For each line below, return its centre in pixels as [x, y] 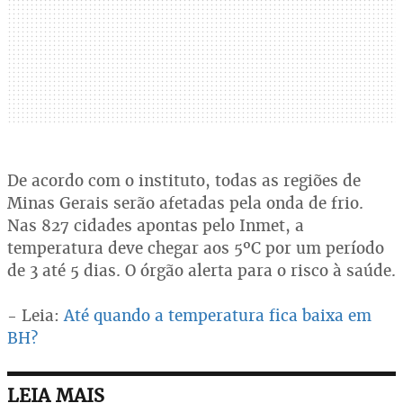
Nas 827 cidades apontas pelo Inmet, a [156, 225]
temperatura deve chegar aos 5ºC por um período [196, 247]
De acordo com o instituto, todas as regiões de [184, 180]
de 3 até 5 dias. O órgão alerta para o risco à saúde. [201, 270]
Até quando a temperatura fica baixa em [215, 315]
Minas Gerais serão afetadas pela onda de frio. [185, 202]
